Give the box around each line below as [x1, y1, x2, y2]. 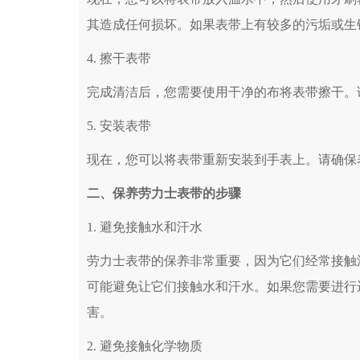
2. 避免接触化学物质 [87, 339, 202, 354]
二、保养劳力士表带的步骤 [87, 186, 241, 201]
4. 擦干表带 [87, 51, 151, 66]
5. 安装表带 [87, 119, 151, 133]
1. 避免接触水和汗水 [87, 220, 202, 235]
